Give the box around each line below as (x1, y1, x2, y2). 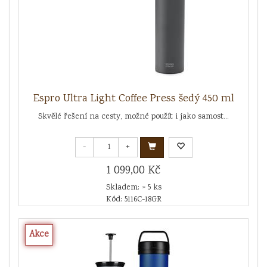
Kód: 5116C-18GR (105, 193, 162, 206)
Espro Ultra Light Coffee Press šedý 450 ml (33, 91, 234, 107)
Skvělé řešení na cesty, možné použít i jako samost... (38, 110, 229, 123)
